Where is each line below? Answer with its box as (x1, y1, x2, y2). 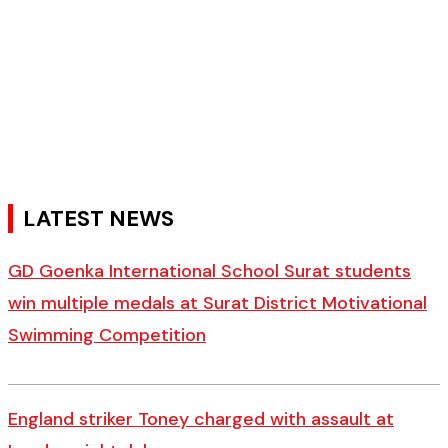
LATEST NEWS (23, 204, 174, 233)
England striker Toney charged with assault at (8, 407, 394, 431)
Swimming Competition (8, 323, 206, 347)
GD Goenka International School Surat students (8, 259, 411, 283)
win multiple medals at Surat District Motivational (8, 291, 427, 315)
